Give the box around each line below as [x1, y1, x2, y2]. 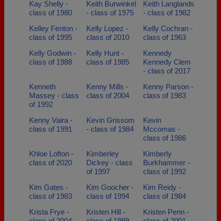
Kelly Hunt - [86, 49, 124, 57]
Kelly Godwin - [29, 49, 76, 57]
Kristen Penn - [143, 208, 189, 216]
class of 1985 [86, 58, 129, 66]
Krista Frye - [29, 208, 69, 216]
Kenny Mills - [86, 82, 128, 91]
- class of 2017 [143, 67, 190, 75]
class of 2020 [29, 158, 72, 167]
